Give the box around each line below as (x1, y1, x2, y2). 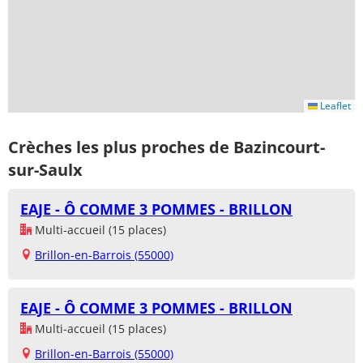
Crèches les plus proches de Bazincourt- (8, 135, 325, 158)
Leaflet (318, 99, 351, 113)
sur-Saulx (8, 158, 83, 181)
